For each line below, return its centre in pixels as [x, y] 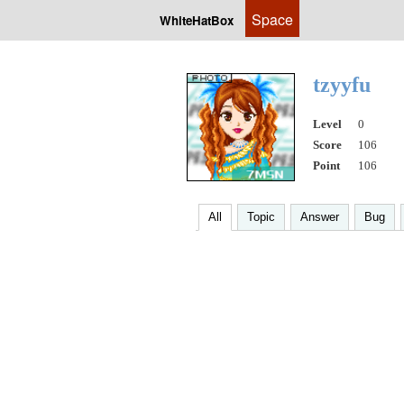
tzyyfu [344, 85]
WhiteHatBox [197, 20]
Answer [320, 217]
